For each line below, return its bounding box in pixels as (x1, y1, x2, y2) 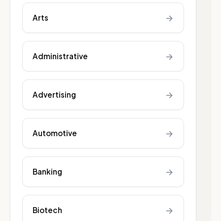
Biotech (33, 205, 62, 215)
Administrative (33, 51, 88, 61)
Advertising (33, 90, 76, 99)
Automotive (33, 128, 77, 138)
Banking (33, 167, 62, 176)
